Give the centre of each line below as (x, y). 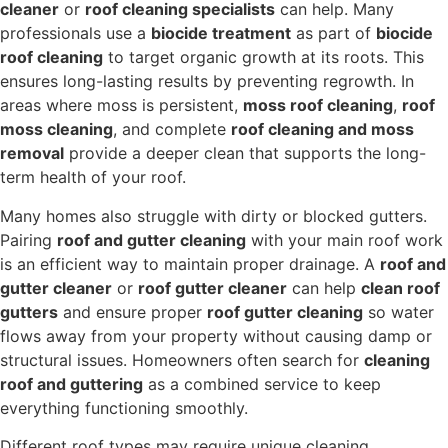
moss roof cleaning (318, 105)
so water (398, 311)
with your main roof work (344, 239)
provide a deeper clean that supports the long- (245, 153)
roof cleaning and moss (322, 129)
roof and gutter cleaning (151, 239)
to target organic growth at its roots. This (263, 57)
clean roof (400, 287)
